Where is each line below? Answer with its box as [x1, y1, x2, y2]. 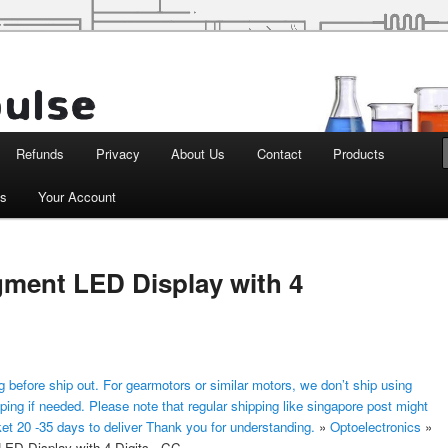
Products [333, 144, 386, 163]
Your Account [38, 187, 117, 206]
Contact [256, 144, 302, 163]
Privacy [95, 144, 140, 163]
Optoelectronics [330, 416, 421, 436]
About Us [171, 144, 226, 163]
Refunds [16, 144, 65, 163]
